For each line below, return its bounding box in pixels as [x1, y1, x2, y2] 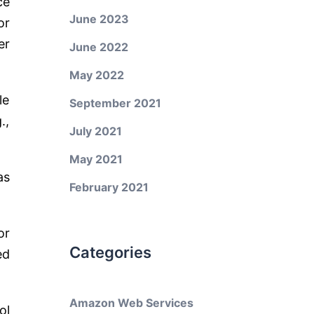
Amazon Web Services [69, 296, 193, 310]
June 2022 [69, 40, 128, 54]
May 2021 [69, 152, 123, 166]
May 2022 [69, 68, 124, 82]
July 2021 [69, 124, 122, 138]
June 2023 [69, 12, 129, 26]
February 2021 [69, 180, 149, 194]
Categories [69, 243, 151, 261]
